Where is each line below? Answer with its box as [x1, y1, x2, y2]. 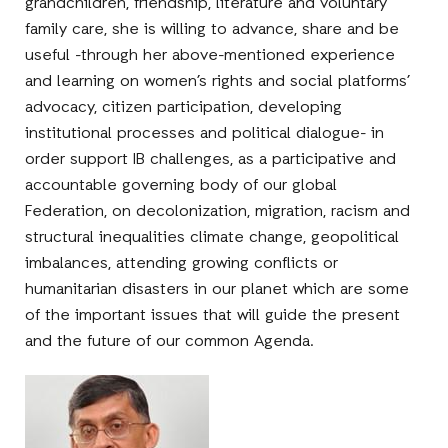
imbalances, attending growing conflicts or [25, 252, 339, 275]
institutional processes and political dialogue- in [25, 122, 385, 145]
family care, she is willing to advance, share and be [25, 18, 400, 41]
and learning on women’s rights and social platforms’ [25, 70, 411, 93]
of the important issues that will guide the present [25, 304, 401, 327]
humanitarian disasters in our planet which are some [25, 278, 410, 301]
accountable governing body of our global [25, 174, 338, 197]
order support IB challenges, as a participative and [25, 148, 397, 171]
